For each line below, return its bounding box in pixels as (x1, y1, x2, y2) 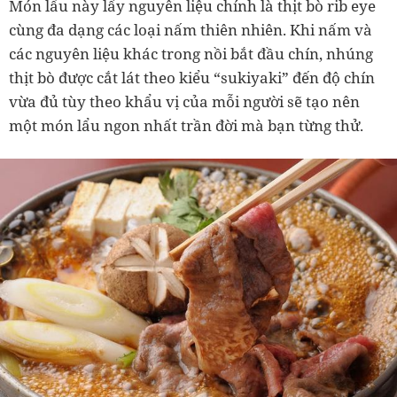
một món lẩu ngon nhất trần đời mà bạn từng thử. (9, 114, 363, 136)
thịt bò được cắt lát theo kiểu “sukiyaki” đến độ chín (9, 66, 375, 88)
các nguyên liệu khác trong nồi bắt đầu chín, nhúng (9, 43, 373, 64)
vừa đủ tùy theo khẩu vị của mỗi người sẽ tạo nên (9, 90, 360, 112)
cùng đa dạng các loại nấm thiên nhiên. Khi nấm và (9, 19, 372, 40)
